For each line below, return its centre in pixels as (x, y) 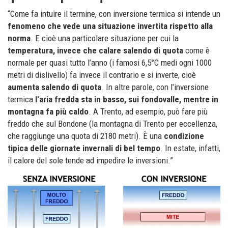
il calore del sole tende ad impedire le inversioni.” (90, 161)
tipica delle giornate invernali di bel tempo (84, 148)
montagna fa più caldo (48, 112)
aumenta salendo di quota (54, 87)
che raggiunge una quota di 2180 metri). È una (86, 136)
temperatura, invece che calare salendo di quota (95, 51)
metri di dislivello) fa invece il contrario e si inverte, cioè (102, 75)
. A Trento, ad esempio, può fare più (148, 112)
